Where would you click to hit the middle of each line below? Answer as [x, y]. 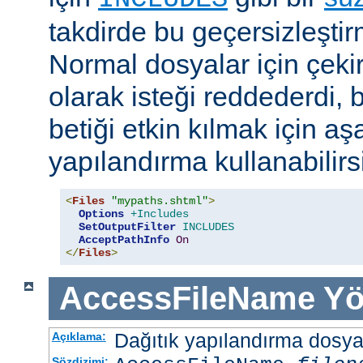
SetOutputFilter [127, 227]
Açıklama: [79, 336]
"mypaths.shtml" [160, 201]
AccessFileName [187, 299]
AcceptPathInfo [124, 240]
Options [101, 214]
